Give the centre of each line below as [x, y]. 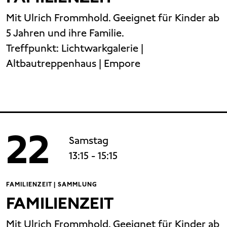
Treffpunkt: [34, 48]
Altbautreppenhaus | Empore [73, 64]
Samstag [89, 141]
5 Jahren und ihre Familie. [65, 33]
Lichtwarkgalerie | [102, 48]
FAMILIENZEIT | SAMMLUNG [52, 185]
